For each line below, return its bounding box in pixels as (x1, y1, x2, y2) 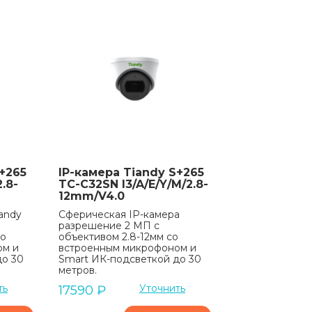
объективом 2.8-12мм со (58, 230, 178, 243)
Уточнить (139, 281, 185, 295)
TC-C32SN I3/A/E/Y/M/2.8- (58, 177, 208, 191)
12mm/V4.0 (58, 189, 125, 203)
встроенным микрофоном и (58, 241, 196, 254)
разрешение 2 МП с (58, 219, 159, 232)
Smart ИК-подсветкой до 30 (58, 252, 201, 265)
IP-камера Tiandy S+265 (58, 165, 204, 179)
